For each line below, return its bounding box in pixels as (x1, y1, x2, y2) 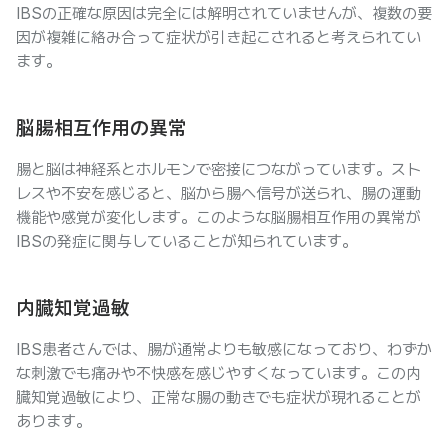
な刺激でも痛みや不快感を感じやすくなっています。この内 (16, 364, 421, 383)
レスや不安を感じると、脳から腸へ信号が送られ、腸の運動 (16, 184, 421, 203)
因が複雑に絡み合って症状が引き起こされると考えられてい (16, 28, 421, 47)
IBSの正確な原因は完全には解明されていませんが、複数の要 (16, 4, 432, 23)
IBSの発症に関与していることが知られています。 (16, 232, 357, 251)
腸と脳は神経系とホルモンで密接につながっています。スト (16, 160, 421, 179)
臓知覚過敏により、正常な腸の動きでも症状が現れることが (16, 388, 421, 407)
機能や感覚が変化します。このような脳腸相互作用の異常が (16, 208, 421, 227)
